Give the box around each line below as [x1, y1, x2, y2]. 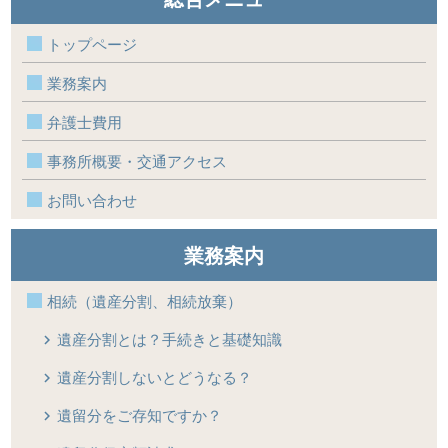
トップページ [47, 33, 138, 55]
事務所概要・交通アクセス [47, 150, 228, 172]
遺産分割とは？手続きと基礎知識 [57, 328, 283, 350]
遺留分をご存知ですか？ [57, 404, 223, 426]
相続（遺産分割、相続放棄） [47, 290, 243, 312]
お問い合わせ [47, 189, 138, 211]
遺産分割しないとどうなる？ [57, 366, 253, 388]
